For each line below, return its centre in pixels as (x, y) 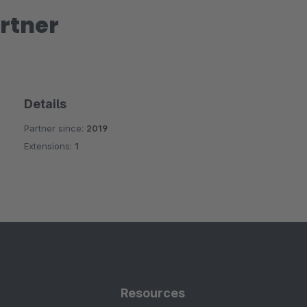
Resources (153, 293)
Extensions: (49, 146)
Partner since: (55, 128)
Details (45, 104)
